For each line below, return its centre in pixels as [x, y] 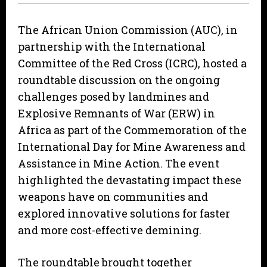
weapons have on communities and [113, 197]
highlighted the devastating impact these [130, 180]
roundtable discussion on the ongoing [119, 80]
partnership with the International [112, 47]
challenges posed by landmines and [114, 97]
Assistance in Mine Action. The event [119, 164]
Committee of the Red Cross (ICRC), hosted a [132, 63]
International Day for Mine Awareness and [132, 147]
